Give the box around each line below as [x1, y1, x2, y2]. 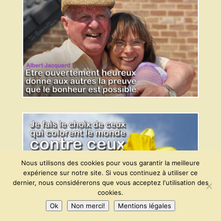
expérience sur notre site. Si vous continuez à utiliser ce [23, 169, 198, 177]
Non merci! [71, 202, 105, 210]
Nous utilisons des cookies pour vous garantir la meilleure [21, 159, 200, 167]
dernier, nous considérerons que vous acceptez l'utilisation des [12, 179, 209, 186]
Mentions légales [118, 202, 171, 210]
